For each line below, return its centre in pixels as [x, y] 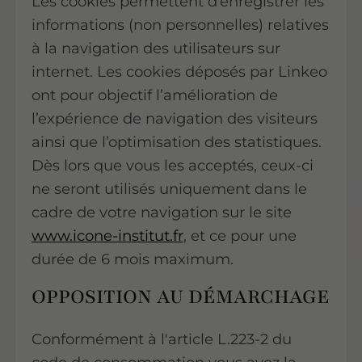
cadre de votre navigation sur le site [161, 212]
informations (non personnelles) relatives [180, 24]
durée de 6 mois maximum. [132, 259]
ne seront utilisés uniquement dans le [169, 188]
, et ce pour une [240, 235]
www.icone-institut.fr [107, 235]
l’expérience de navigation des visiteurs [174, 118]
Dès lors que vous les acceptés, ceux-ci [172, 165]
